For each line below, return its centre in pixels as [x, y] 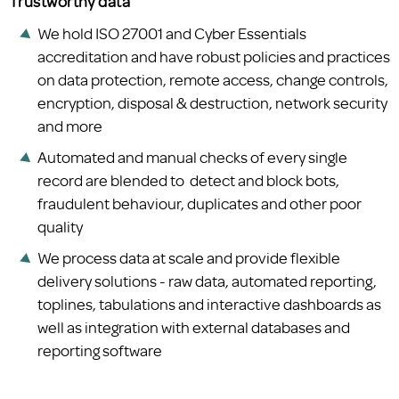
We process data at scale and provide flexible [189, 257]
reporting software [100, 350]
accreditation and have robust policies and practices [214, 57]
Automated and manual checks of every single [192, 156]
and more [70, 126]
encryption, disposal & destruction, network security [212, 103]
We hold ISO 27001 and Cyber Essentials [172, 33]
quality [60, 226]
